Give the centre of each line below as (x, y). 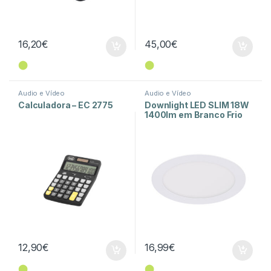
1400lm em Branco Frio (194, 115)
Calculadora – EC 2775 (66, 105)
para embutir (172, 125)
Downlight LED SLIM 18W (197, 105)
